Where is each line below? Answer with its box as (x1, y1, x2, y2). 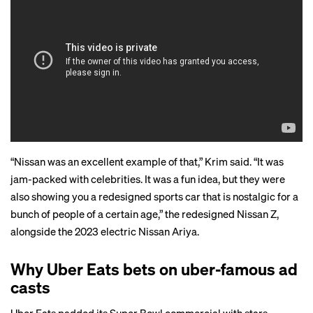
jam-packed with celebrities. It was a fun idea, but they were (10, 172, 285, 187)
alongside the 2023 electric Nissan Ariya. (10, 224, 199, 239)
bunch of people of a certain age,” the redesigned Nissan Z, (10, 207, 279, 221)
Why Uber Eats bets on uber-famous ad (10, 259, 298, 279)
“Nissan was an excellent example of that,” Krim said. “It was (10, 154, 284, 169)
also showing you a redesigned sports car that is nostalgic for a (10, 189, 298, 204)
